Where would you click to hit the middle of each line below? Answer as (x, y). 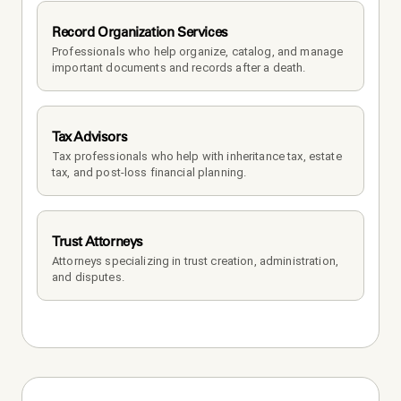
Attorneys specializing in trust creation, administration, (195, 260)
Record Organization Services (140, 31)
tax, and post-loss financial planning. (149, 172)
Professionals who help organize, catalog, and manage (198, 51)
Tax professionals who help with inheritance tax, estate (197, 156)
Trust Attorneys (98, 241)
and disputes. (88, 277)
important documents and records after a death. (179, 67)
